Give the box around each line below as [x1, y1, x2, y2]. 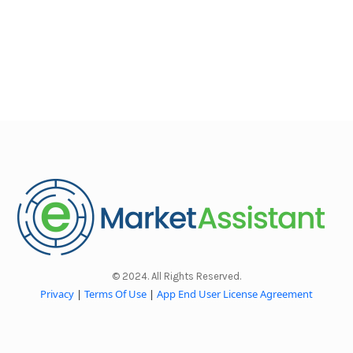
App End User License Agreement [157, 287, 313, 302]
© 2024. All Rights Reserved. [112, 270, 241, 283]
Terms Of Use [84, 287, 147, 302]
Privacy [40, 287, 74, 302]
